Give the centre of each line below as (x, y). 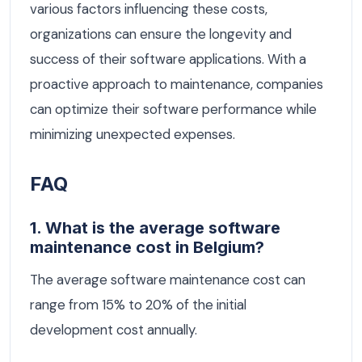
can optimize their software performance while (173, 109)
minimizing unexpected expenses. (133, 134)
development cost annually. (114, 330)
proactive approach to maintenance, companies (177, 84)
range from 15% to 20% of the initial (138, 305)
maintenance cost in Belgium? (147, 248)
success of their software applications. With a (168, 59)
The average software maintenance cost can (168, 280)
